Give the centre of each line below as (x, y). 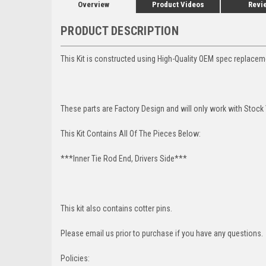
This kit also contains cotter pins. (116, 208)
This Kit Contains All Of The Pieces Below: (131, 133)
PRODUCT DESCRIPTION (120, 31)
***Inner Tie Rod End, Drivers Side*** (124, 158)
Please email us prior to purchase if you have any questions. (162, 233)
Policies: (75, 258)
